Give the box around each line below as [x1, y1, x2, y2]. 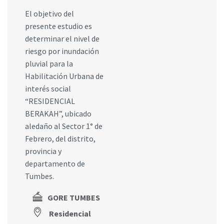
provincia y [25, 146, 61, 156]
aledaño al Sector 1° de [25, 121, 102, 131]
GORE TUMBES [47, 192, 100, 203]
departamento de [25, 158, 85, 169]
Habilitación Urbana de [25, 71, 103, 81]
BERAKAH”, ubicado [25, 108, 91, 119]
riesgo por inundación [25, 46, 99, 56]
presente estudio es [25, 21, 92, 31]
